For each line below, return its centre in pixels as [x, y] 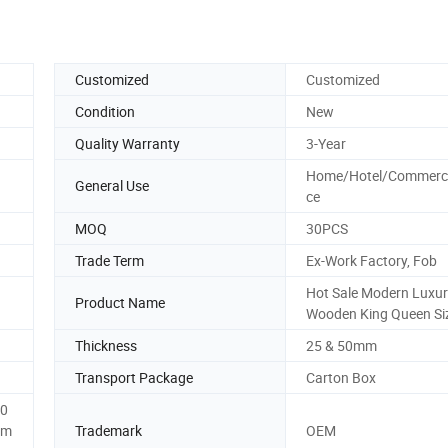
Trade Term [109, 260]
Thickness [106, 345]
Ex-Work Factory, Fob [371, 260]
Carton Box [341, 377]
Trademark [108, 430]
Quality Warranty [127, 143]
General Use [112, 186]
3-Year [326, 143]
